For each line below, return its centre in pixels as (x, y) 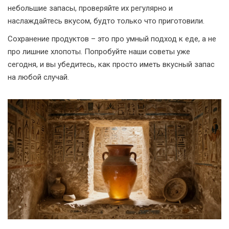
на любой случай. (38, 77)
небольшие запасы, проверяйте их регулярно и (90, 8)
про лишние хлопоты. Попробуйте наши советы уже (99, 52)
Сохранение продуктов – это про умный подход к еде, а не (112, 39)
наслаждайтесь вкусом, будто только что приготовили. (106, 21)
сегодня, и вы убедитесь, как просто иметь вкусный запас (111, 64)
